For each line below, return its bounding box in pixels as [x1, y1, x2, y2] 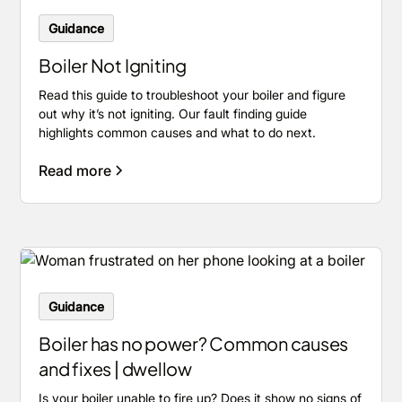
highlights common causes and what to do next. [39, 125, 317, 141]
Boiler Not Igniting [39, 54, 187, 77]
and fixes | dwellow [39, 357, 192, 380]
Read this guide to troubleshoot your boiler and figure [39, 87, 346, 103]
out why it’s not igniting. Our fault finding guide [39, 106, 308, 122]
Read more [39, 162, 112, 180]
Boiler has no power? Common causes [39, 332, 349, 355]
